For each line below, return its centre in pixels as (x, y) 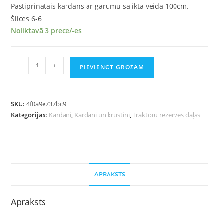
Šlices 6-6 (26, 18)
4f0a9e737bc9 (46, 103)
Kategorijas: (30, 115)
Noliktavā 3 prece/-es (46, 30)
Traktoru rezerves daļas (167, 115)
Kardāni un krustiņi (102, 115)
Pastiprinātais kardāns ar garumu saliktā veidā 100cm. (100, 6)
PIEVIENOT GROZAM (112, 67)
